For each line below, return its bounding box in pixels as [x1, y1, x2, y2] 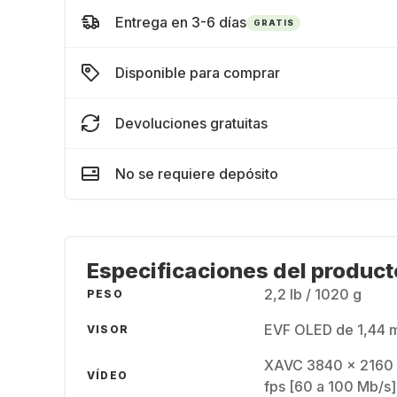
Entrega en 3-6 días [115, 13, 246, 31]
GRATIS [253, 17, 294, 27]
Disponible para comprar [115, 64, 280, 82]
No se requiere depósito [115, 165, 278, 183]
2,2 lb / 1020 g [264, 285, 362, 303]
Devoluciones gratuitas [115, 114, 268, 132]
